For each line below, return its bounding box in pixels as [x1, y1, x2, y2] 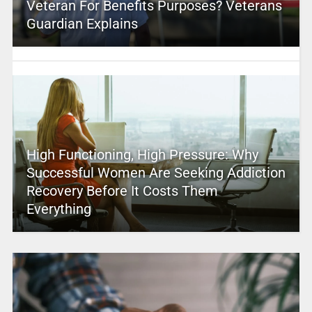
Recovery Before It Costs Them [26, 182, 218, 200]
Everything [26, 201, 91, 218]
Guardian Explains [26, 15, 138, 33]
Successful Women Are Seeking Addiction [26, 164, 286, 182]
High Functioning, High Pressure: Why [26, 146, 258, 164]
